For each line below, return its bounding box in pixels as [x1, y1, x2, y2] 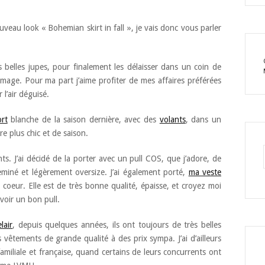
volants [159, 114, 186, 124]
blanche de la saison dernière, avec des [7, 114, 160, 124]
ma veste [188, 167, 221, 177]
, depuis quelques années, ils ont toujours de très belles [12, 219, 221, 230]
